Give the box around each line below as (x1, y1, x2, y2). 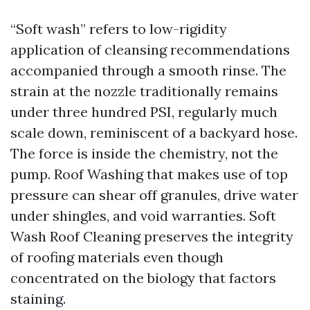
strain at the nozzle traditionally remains (10, 82, 278, 100)
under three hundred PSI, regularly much (10, 103, 277, 120)
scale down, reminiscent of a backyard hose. (10, 124, 298, 141)
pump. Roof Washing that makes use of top (10, 165, 288, 183)
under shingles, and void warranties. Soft (10, 207, 276, 224)
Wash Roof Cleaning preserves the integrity (10, 228, 293, 245)
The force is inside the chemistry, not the (10, 145, 278, 162)
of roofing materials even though (10, 248, 224, 266)
